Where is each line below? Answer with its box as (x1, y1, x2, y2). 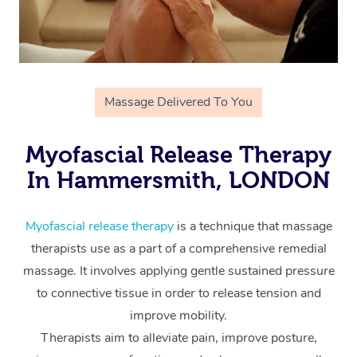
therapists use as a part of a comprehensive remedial (30, 239, 327, 257)
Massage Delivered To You (104, 92, 253, 111)
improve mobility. (130, 306, 227, 324)
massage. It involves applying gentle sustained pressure (22, 261, 335, 280)
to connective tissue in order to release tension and (36, 284, 321, 302)
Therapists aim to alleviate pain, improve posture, (40, 328, 317, 347)
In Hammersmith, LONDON (27, 167, 330, 193)
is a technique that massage (173, 217, 332, 235)
